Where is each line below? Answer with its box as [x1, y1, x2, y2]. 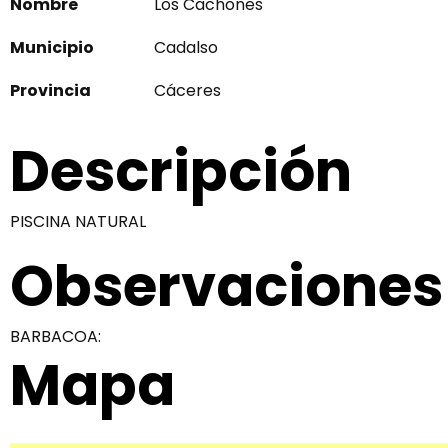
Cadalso [154, 36, 218, 59]
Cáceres [154, 79, 221, 102]
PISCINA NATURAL [10, 210, 146, 233]
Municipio [10, 36, 94, 59]
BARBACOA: [10, 325, 101, 348]
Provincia [10, 79, 91, 102]
